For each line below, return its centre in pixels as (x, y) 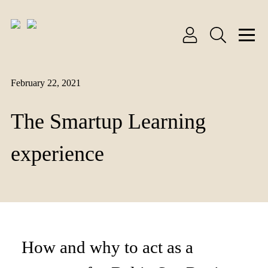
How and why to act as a (107, 247)
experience (57, 154)
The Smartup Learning (108, 121)
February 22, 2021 (46, 83)
